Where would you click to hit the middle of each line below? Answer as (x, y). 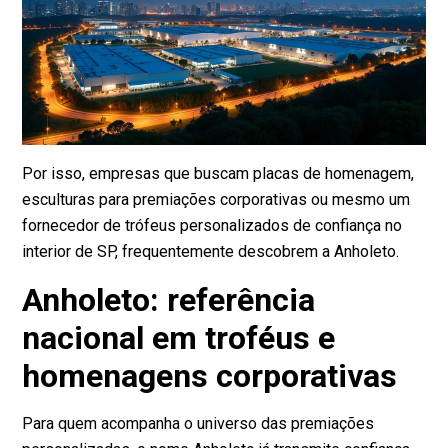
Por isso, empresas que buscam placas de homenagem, (218, 174)
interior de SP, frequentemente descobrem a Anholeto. (211, 252)
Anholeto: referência (169, 300)
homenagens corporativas (210, 376)
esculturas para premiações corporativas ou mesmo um (216, 200)
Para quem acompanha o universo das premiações (198, 424)
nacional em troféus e (179, 338)
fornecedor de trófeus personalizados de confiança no (212, 226)
